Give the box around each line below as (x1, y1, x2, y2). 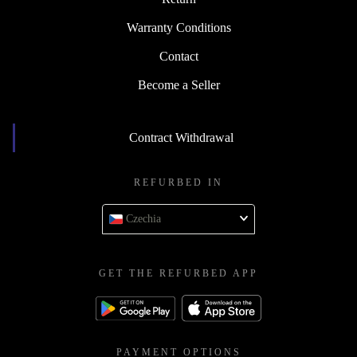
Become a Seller (137, 78, 220, 92)
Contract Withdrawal (129, 131, 233, 145)
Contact (159, 49, 198, 64)
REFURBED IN (134, 177, 223, 189)
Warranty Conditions (126, 21, 231, 35)
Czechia (126, 213, 161, 226)
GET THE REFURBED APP (99, 268, 258, 280)
